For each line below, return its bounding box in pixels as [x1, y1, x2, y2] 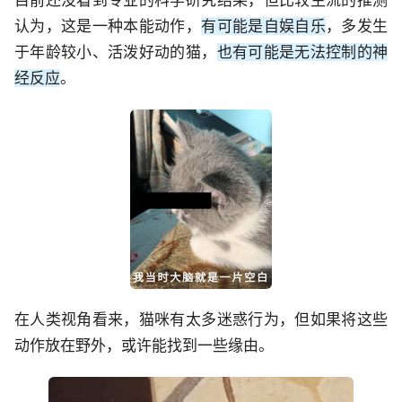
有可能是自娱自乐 [201, 16, 326, 35]
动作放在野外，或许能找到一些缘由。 [14, 336, 274, 354]
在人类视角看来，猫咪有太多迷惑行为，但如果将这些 [14, 310, 388, 328]
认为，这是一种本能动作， [14, 16, 202, 35]
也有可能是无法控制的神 [216, 42, 389, 61]
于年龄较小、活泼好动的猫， [14, 42, 217, 61]
